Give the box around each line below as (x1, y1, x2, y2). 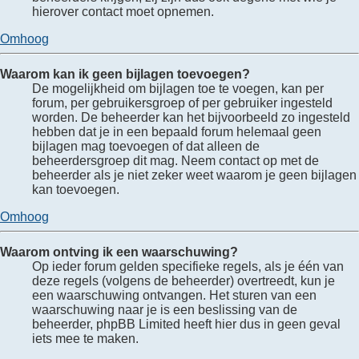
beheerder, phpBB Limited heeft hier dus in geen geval (32, 317, 341, 331)
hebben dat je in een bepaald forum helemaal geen (32, 124, 321, 139)
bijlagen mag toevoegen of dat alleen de (32, 139, 260, 153)
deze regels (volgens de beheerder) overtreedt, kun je (32, 273, 335, 288)
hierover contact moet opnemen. (32, 4, 214, 18)
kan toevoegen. (32, 182, 119, 196)
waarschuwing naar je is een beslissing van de (32, 302, 297, 317)
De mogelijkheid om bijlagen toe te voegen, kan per (32, 81, 324, 95)
